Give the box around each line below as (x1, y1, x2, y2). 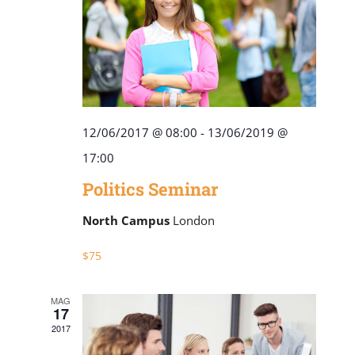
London (172, 212, 215, 229)
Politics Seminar (82, 177, 219, 201)
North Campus (82, 212, 173, 229)
